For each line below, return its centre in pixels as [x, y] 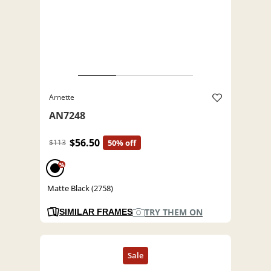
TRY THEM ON [174, 212]
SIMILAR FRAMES [96, 212]
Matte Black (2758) [80, 188]
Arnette [62, 97]
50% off [122, 143]
